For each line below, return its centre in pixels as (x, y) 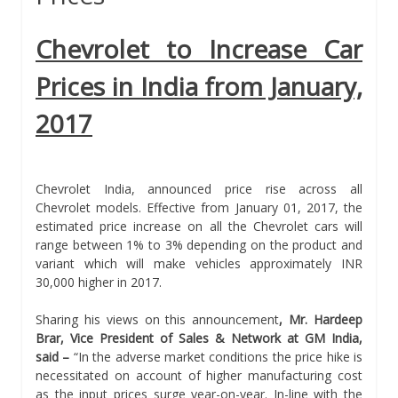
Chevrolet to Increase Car (199, 48)
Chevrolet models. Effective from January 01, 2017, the (199, 207)
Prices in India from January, (199, 86)
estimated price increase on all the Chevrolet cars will (199, 226)
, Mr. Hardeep (321, 319)
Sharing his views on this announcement (158, 319)
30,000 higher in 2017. (99, 282)
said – (53, 356)
